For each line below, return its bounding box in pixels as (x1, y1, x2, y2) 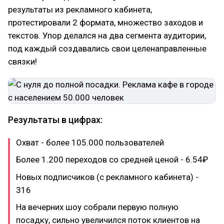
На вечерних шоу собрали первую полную (16, 202, 178, 212)
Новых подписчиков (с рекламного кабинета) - (16, 171, 198, 182)
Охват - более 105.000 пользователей (16, 137, 164, 147)
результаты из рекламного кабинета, (8, 4, 152, 14)
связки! (8, 56, 37, 66)
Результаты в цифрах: (8, 114, 102, 125)
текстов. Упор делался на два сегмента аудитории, (8, 30, 206, 40)
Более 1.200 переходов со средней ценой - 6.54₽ (16, 154, 208, 165)
